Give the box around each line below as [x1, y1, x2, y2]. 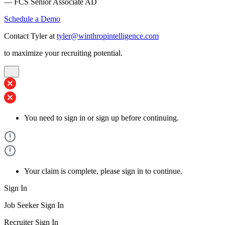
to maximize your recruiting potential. [4, 49, 123, 57]
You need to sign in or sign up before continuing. [24, 114, 179, 122]
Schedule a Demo [4, 15, 60, 23]
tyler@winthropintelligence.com [57, 32, 159, 40]
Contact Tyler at [4, 32, 57, 40]
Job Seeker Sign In [4, 201, 64, 209]
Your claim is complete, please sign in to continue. [24, 167, 182, 175]
